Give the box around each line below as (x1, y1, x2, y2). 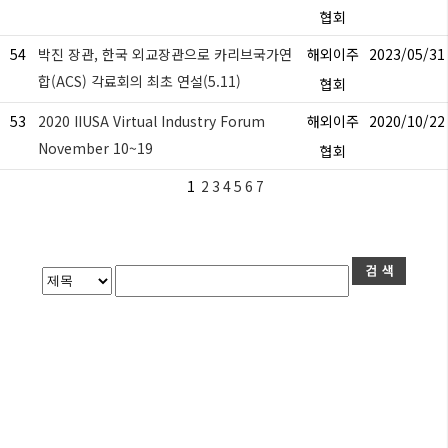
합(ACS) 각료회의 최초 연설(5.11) (38, 71, 241, 91)
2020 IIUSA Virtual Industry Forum (38, 111, 265, 131)
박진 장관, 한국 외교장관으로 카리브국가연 (38, 44, 292, 64)
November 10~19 (38, 138, 153, 158)
